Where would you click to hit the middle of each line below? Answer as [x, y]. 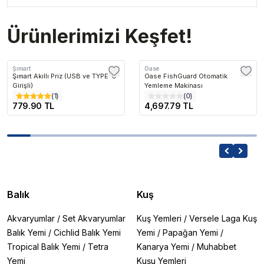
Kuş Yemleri [159, 218]
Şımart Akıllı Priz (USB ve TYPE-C [64, 76]
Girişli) [23, 85]
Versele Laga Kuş [223, 218]
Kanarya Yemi [163, 247]
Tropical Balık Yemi [44, 247]
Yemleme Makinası [174, 85]
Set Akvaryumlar [94, 218]
